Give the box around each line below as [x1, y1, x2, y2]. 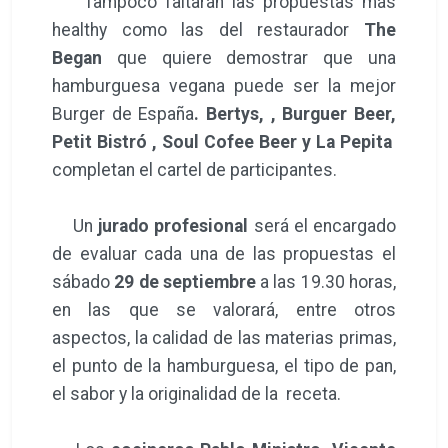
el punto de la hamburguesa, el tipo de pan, [52, 355, 396, 376]
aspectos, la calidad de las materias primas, [52, 327, 396, 348]
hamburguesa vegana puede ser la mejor [52, 75, 396, 96]
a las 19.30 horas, [260, 271, 397, 292]
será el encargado [253, 215, 397, 236]
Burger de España [52, 103, 195, 124]
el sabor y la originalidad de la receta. [52, 383, 349, 404]
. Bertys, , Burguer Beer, [194, 103, 397, 124]
